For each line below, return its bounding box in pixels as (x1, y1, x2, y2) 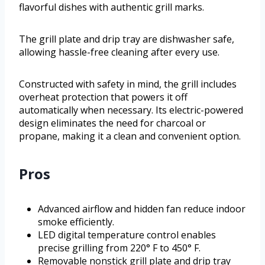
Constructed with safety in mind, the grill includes (19, 77, 237, 91)
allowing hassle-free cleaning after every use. (19, 46, 219, 59)
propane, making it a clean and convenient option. (19, 130, 241, 143)
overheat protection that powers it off (19, 91, 188, 104)
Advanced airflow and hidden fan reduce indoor (38, 202, 245, 216)
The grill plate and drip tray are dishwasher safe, (19, 33, 234, 46)
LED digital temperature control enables (38, 228, 216, 242)
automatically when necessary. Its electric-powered (19, 104, 243, 117)
